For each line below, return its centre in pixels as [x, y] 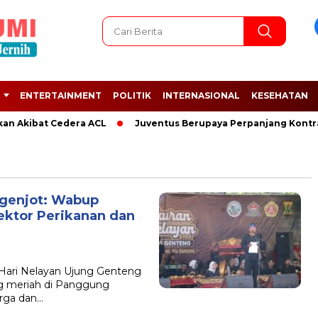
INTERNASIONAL [201, 95]
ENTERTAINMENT [61, 95]
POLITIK [132, 95]
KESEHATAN [280, 95]
